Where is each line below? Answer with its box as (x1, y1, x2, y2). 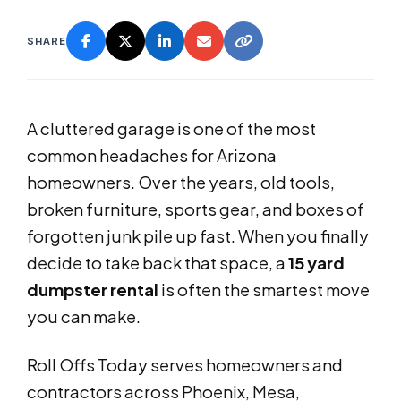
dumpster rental (27, 279, 158, 301)
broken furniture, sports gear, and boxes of (27, 199, 364, 220)
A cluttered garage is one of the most (27, 118, 316, 140)
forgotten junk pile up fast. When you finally (27, 226, 369, 247)
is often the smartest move (158, 279, 370, 301)
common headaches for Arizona (27, 145, 277, 166)
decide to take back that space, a (27, 252, 288, 274)
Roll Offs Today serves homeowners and (27, 354, 343, 376)
